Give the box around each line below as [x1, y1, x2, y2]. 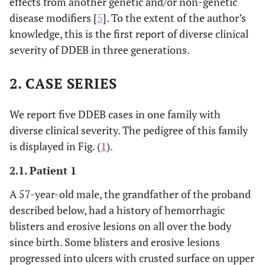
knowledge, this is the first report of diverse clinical [9, 27, 248, 41]
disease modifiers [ [9, 11, 97, 25]
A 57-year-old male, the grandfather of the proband [9, 187, 251, 201]
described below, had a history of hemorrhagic [9, 203, 225, 217]
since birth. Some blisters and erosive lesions [9, 235, 220, 249]
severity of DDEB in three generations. [9, 43, 190, 57]
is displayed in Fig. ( [9, 139, 101, 153]
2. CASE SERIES [9, 74, 117, 93]
